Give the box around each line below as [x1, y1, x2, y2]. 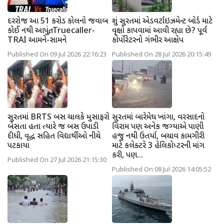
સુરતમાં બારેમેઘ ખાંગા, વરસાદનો [112, 112, 204, 123]
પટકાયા [7, 140, 29, 151]
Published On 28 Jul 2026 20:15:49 [112, 50, 211, 59]
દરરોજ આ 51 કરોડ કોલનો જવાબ [7, 16, 108, 27]
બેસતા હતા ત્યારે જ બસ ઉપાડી [7, 121, 98, 132]
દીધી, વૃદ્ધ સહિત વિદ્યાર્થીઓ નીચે [7, 131, 100, 142]
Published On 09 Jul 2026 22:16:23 [7, 50, 106, 59]
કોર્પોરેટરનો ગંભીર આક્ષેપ [112, 35, 183, 46]
